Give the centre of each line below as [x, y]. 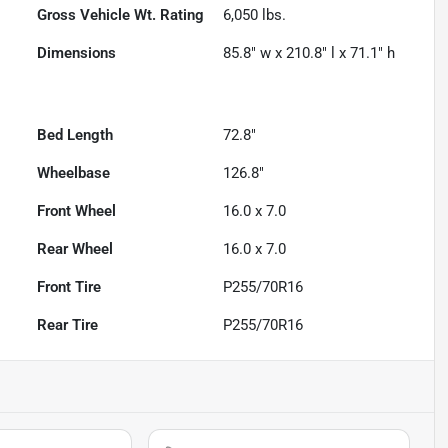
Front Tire [69, 287]
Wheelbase [74, 173]
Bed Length [75, 135]
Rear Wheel [75, 249]
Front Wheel [77, 211]
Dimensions [77, 53]
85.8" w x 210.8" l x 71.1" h [309, 53]
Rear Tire [68, 325]
